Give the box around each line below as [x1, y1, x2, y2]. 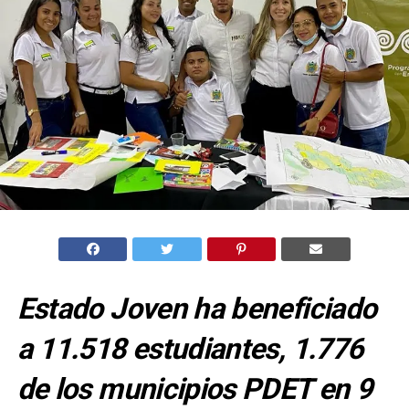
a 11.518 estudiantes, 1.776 [16, 330, 363, 366]
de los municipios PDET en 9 [16, 371, 372, 406]
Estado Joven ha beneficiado [16, 290, 377, 326]
